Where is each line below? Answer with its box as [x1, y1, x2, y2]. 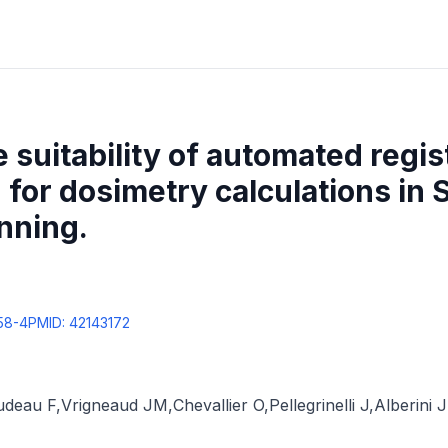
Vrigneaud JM [61, 395, 168, 415]
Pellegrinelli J [269, 395, 369, 415]
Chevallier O [173, 395, 264, 415]
